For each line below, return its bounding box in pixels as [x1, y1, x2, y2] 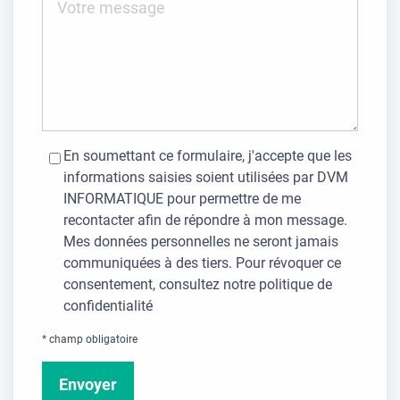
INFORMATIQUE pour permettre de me [63, 190, 301, 208]
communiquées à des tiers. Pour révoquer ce [63, 254, 341, 272]
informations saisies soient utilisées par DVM [63, 169, 348, 187]
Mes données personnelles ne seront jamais [63, 233, 338, 251]
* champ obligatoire [42, 333, 137, 346]
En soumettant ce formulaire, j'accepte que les [63, 147, 352, 165]
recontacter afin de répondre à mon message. [63, 212, 347, 229]
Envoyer [59, 374, 117, 394]
